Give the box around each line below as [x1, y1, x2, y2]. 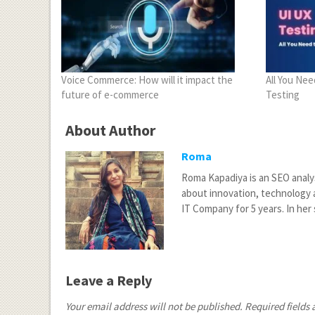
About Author [65, 120, 156, 140]
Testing [266, 87, 300, 101]
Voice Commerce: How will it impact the [61, 72, 233, 86]
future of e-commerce [61, 87, 159, 101]
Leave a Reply [65, 271, 153, 289]
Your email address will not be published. [65, 299, 243, 313]
